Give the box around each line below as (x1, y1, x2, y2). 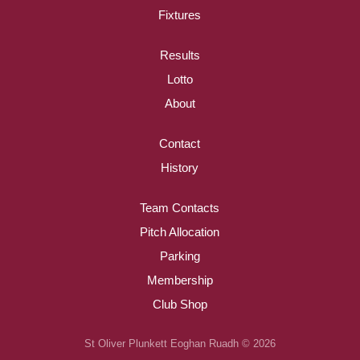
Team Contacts (140, 201, 220, 215)
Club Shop (152, 297, 207, 311)
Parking (159, 249, 200, 263)
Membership (146, 273, 213, 287)
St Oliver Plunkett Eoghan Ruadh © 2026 (84, 337, 276, 350)
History (161, 161, 199, 174)
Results (159, 48, 200, 62)
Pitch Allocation (140, 225, 220, 239)
